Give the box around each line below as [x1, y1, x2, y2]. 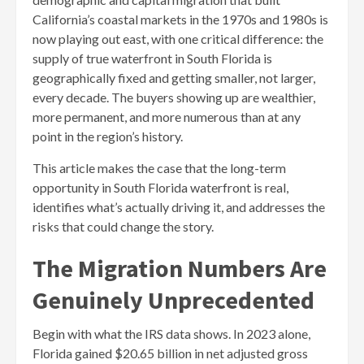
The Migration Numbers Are [32, 252, 327, 284]
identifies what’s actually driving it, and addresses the [32, 198, 325, 214]
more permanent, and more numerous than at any [32, 108, 301, 124]
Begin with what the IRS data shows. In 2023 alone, [32, 325, 310, 341]
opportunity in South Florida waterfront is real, [32, 179, 288, 195]
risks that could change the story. [32, 218, 214, 234]
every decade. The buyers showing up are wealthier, [32, 89, 315, 105]
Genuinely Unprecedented [32, 284, 314, 315]
